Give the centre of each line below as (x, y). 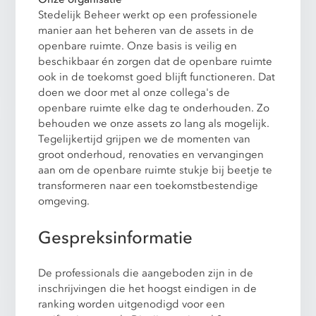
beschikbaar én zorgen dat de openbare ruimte (156, 62)
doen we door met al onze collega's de (134, 93)
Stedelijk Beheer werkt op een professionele (148, 15)
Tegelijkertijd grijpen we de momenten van (145, 139)
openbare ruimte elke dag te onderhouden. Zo (154, 108)
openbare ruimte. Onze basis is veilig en (138, 46)
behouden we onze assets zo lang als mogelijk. (154, 124)
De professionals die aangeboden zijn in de (146, 273)
